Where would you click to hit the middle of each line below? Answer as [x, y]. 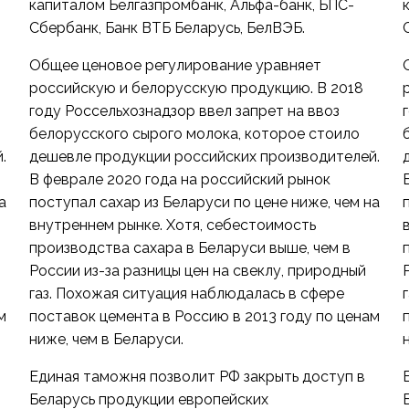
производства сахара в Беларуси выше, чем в [189, 248]
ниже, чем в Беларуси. [106, 339]
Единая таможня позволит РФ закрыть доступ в [197, 377]
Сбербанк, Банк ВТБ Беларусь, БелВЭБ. [167, 28]
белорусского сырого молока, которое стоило [194, 134]
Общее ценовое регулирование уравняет [175, 65]
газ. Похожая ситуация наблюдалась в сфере [186, 294]
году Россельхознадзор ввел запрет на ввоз [184, 111]
